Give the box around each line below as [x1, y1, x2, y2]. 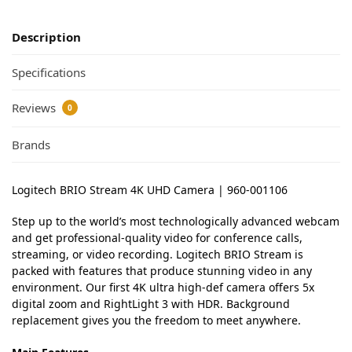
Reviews [12, 100, 59, 116]
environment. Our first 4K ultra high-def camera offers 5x [12, 280, 314, 295]
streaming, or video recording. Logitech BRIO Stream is [12, 247, 303, 262]
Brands [12, 136, 50, 152]
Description [12, 28, 81, 45]
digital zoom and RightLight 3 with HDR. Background [12, 296, 290, 312]
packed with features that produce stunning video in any [12, 263, 312, 279]
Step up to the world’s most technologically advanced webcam [12, 214, 339, 229]
